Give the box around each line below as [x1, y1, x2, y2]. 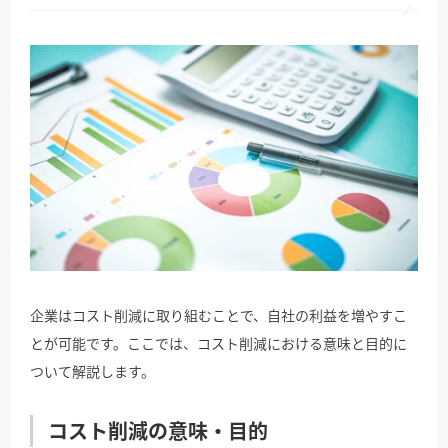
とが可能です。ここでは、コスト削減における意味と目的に [30, 332, 407, 353]
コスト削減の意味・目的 [48, 415, 268, 445]
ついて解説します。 [30, 360, 155, 381]
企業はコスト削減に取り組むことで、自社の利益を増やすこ [30, 304, 407, 325]
